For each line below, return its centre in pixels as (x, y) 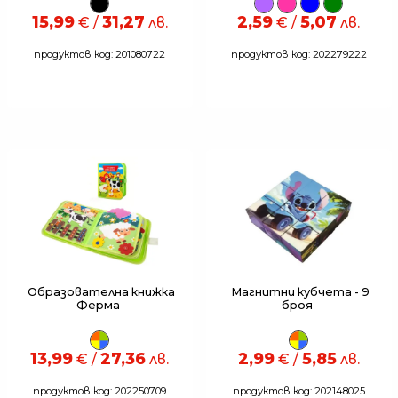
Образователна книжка (99, 292)
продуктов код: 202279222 (298, 55)
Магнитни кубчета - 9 (298, 292)
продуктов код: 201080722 (99, 55)
